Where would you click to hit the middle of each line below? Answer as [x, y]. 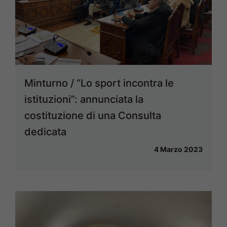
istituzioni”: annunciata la [84, 100]
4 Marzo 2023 [178, 149]
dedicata [45, 132]
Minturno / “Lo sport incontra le [99, 83]
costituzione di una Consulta [93, 116]
